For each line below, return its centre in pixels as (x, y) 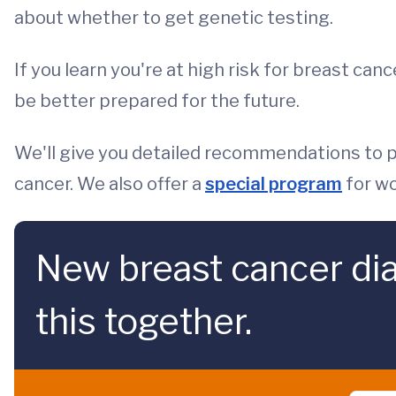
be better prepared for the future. (157, 101)
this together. (144, 322)
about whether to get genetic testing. (174, 18)
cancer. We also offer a (110, 184)
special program (274, 184)
